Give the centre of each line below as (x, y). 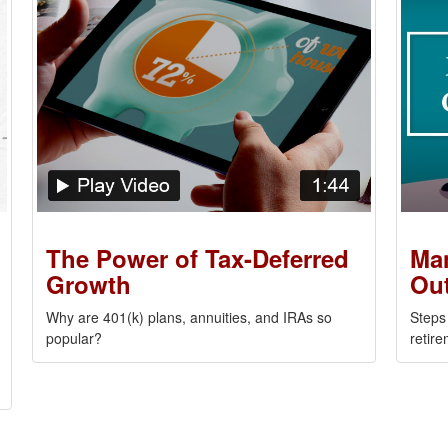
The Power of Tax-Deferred (198, 257)
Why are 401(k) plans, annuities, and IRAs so (189, 316)
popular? (74, 337)
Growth (89, 283)
